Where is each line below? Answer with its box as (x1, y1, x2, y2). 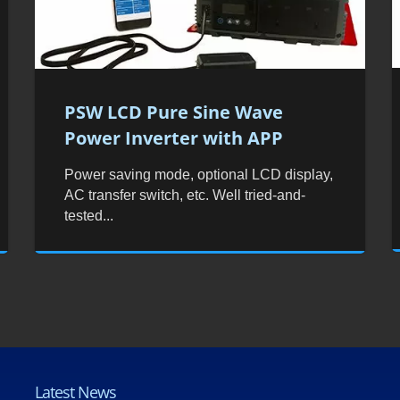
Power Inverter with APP (64, 125, 284, 150)
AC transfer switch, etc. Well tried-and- (64, 187, 306, 203)
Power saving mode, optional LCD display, (64, 166, 334, 182)
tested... (64, 207, 114, 223)
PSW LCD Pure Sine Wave (64, 99, 284, 124)
